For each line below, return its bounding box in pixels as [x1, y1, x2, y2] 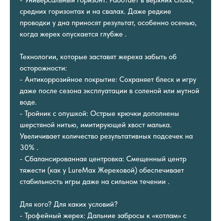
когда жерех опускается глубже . [20, 29, 127, 38]
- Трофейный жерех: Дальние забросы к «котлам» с [20, 211, 186, 220]
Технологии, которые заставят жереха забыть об [20, 52, 177, 61]
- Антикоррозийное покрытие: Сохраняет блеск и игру [20, 74, 196, 84]
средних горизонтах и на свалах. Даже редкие [20, 6, 171, 16]
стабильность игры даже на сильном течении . [20, 177, 170, 186]
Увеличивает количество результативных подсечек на [20, 131, 193, 141]
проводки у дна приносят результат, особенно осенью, [20, 18, 197, 27]
